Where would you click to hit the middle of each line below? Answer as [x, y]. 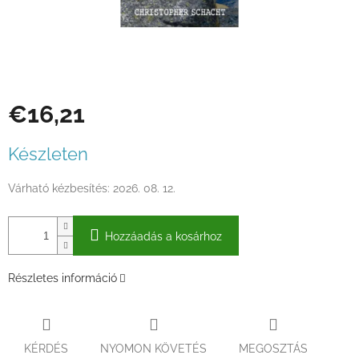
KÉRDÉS [46, 348]
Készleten [48, 154]
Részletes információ [63, 278]
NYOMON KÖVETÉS [153, 348]
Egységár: [34, 141]
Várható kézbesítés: [59, 189]
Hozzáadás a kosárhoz [163, 237]
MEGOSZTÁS [273, 348]
